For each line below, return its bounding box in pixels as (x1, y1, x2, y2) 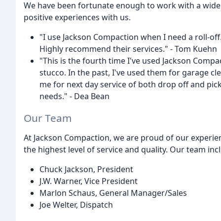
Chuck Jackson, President (39, 164, 133, 175)
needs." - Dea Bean (39, 90, 110, 102)
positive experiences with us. (24, 11, 131, 23)
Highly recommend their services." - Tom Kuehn (39, 43, 217, 54)
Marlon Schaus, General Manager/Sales (39, 187, 187, 199)
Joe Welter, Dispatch (39, 199, 113, 211)
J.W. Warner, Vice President (39, 176, 138, 187)
